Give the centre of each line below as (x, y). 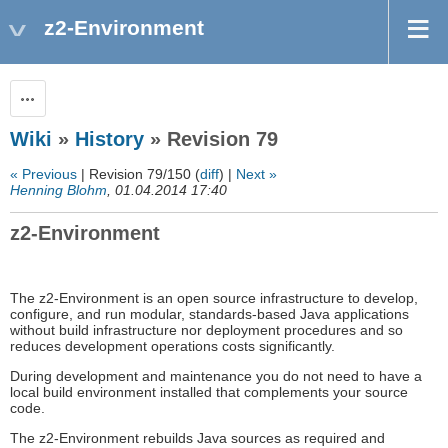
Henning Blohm (58, 190)
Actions (50, 99)
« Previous (43, 174)
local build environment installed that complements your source (209, 392)
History (109, 139)
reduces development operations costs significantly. (172, 346)
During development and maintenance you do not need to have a (216, 376)
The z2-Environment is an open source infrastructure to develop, (214, 298)
